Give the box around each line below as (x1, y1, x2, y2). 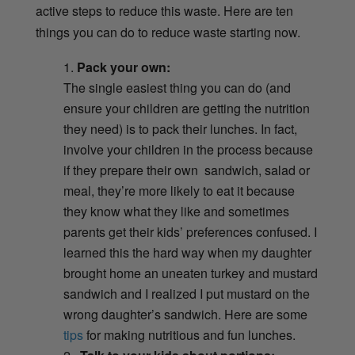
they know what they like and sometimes (63, 202, 289, 221)
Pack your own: (76, 58, 170, 77)
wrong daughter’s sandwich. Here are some (63, 305, 307, 324)
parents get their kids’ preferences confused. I (63, 223, 317, 242)
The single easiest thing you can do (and (63, 78, 291, 97)
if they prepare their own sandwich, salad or (63, 161, 310, 180)
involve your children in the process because (63, 140, 313, 159)
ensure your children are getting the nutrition (63, 99, 310, 118)
